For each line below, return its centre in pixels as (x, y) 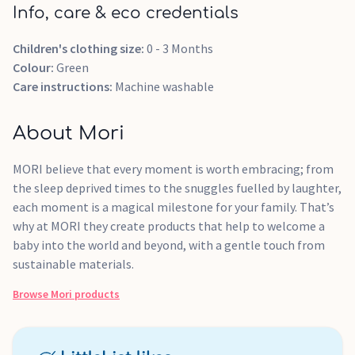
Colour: (34, 67)
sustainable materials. (73, 264)
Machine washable (164, 86)
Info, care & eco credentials (126, 13)
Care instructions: (64, 86)
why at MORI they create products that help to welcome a (169, 226)
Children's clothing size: (80, 48)
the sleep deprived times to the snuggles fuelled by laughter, (177, 188)
